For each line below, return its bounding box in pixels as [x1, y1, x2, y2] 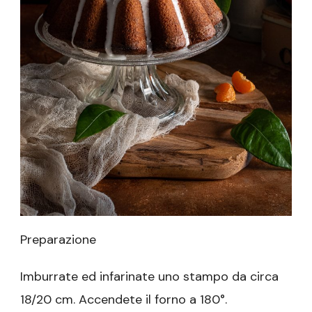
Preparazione [20, 231, 96, 249]
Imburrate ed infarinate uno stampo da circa [20, 268, 279, 286]
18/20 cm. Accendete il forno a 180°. [20, 291, 227, 309]
